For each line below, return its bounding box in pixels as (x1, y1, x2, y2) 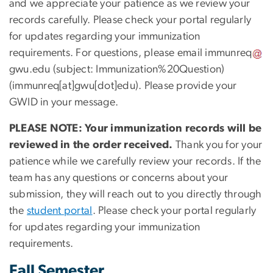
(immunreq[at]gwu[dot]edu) (9, 80, 139, 91)
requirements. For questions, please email (9, 47, 205, 58)
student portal (27, 205, 93, 216)
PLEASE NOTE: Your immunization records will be (9, 122, 262, 134)
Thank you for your (175, 139, 263, 151)
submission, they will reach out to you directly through (9, 188, 262, 200)
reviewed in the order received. (9, 139, 175, 151)
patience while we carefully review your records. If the (9, 155, 261, 167)
